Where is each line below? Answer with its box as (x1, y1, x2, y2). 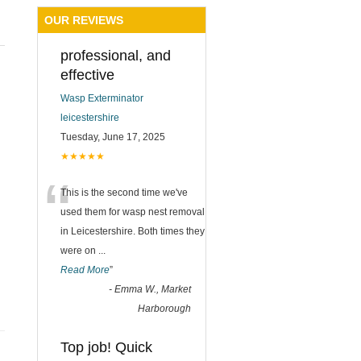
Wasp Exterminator (60, 93, 143, 104)
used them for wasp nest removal (60, 206, 205, 218)
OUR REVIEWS (44, 14, 123, 27)
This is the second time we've (60, 187, 188, 198)
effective (60, 67, 114, 83)
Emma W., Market (114, 284, 191, 295)
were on (60, 245, 98, 256)
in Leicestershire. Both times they (60, 226, 205, 237)
